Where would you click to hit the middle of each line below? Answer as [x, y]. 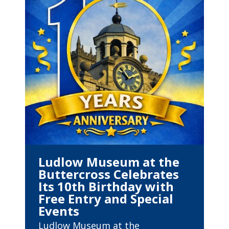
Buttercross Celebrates [109, 174]
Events [59, 211]
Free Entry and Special [106, 199]
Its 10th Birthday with [106, 186]
